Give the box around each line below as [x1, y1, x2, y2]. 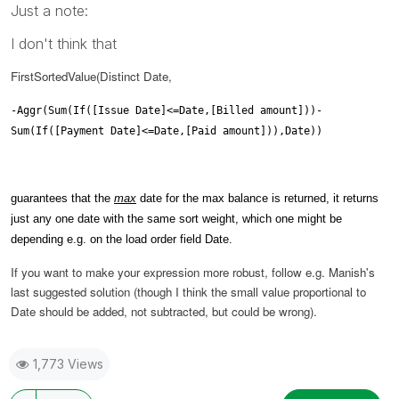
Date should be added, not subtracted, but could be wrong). [11, 303, 317, 320]
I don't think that [11, 35, 117, 53]
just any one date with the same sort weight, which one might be [11, 212, 342, 225]
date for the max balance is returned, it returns [136, 191, 379, 205]
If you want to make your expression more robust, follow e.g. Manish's [11, 264, 375, 281]
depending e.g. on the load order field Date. [11, 232, 232, 246]
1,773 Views [33, 356, 103, 371]
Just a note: [11, 2, 88, 20]
